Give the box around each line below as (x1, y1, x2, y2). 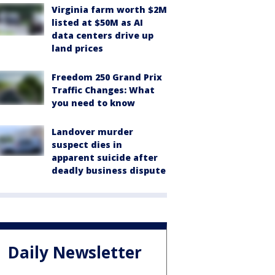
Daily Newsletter (8, 241, 142, 264)
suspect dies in (52, 139, 122, 150)
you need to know (52, 97, 135, 109)
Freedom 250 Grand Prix (52, 71, 162, 83)
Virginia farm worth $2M (52, 4, 167, 15)
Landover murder (52, 126, 133, 137)
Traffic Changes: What (52, 84, 155, 96)
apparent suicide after (52, 152, 158, 163)
